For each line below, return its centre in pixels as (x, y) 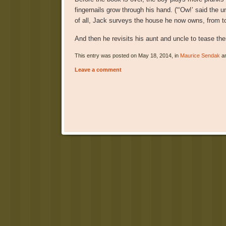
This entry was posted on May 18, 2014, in (127, 55)
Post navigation (93, 137)
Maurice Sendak (200, 55)
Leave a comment (98, 69)
